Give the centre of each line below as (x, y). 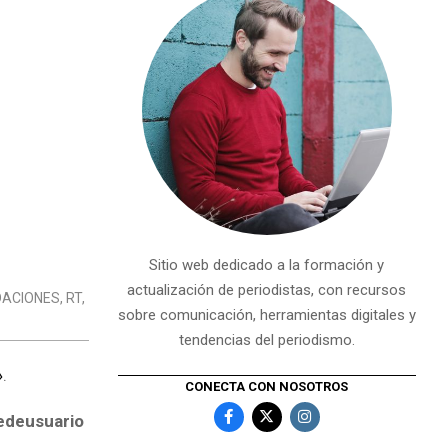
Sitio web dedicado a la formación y (267, 265)
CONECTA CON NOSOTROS (267, 386)
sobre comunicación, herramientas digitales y (266, 315)
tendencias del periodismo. (266, 340)
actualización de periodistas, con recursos (267, 290)
